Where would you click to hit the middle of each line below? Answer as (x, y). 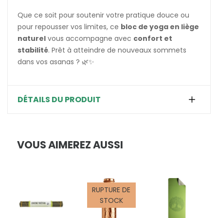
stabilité (33, 50)
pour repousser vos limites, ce (69, 27)
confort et (153, 38)
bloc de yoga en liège (160, 27)
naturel (32, 38)
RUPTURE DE (111, 190)
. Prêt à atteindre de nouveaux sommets (117, 50)
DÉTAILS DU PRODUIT (59, 99)
